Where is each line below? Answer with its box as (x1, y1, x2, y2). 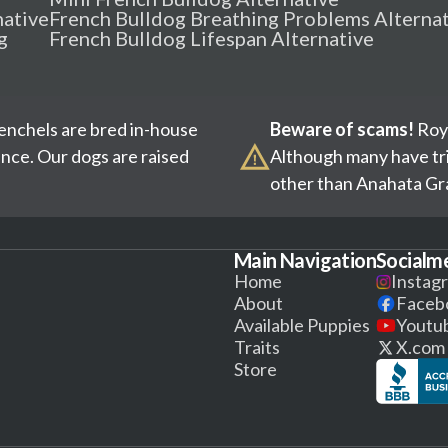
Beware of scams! (270, 118, 415, 140)
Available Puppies (234, 314, 370, 336)
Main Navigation (234, 248, 376, 272)
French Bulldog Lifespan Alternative (49, 26, 374, 50)
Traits (234, 336, 280, 358)
